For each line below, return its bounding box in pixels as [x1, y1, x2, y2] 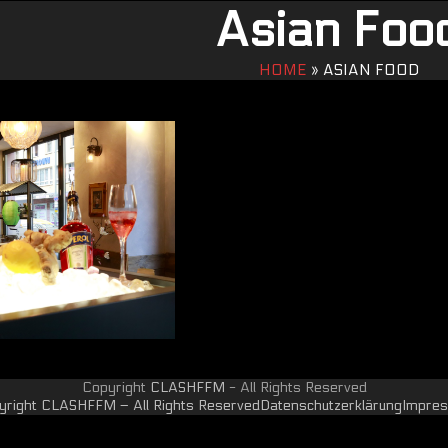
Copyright [81, 378, 150, 396]
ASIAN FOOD [322, 61, 419, 79]
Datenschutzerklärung [260, 396, 402, 414]
